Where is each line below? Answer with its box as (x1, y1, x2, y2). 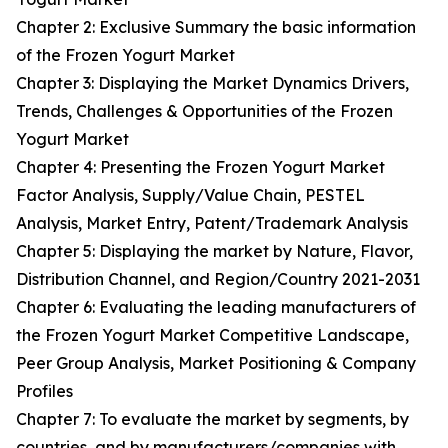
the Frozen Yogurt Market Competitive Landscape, (16, 325, 409, 346)
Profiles (16, 381, 73, 402)
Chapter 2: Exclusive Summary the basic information (16, 17, 416, 38)
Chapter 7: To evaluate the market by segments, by (16, 409, 409, 430)
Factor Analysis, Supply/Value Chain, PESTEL (16, 185, 365, 206)
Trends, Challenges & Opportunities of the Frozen (16, 101, 393, 122)
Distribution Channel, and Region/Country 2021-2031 (16, 269, 420, 290)
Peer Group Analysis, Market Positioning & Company (16, 353, 416, 374)
